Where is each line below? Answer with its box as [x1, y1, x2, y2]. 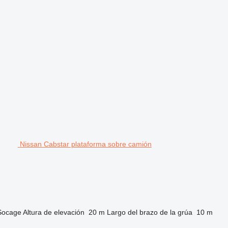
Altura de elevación [22, 208, 84, 216]
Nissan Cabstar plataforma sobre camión [19, 139, 152, 148]
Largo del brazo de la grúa [106, 208, 192, 216]
